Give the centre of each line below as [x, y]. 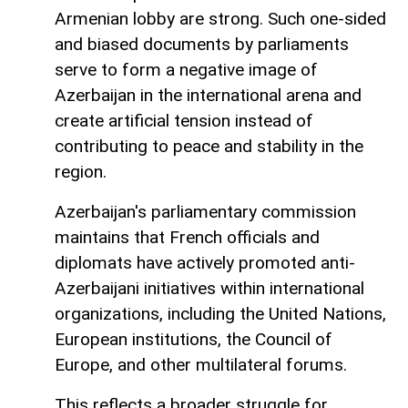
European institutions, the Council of [194, 340]
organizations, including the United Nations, [220, 314]
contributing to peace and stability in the [209, 147]
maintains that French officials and [187, 238]
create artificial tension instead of [184, 121]
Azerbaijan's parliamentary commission [205, 212]
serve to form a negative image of [186, 70]
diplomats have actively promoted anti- [205, 263]
